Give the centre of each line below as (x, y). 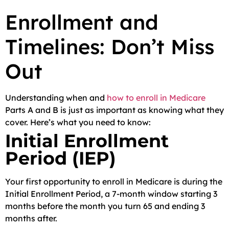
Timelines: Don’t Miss (110, 47)
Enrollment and (82, 22)
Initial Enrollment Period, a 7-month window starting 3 (111, 194)
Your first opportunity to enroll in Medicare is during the (114, 181)
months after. (31, 218)
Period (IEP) (61, 158)
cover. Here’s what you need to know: (78, 122)
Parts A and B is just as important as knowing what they (114, 110)
